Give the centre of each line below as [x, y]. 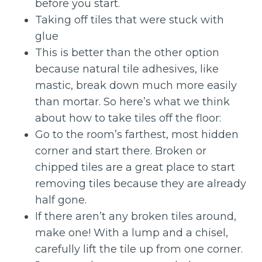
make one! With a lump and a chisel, [132, 233]
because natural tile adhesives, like [127, 69]
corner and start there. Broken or [121, 151]
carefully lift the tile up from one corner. [139, 249]
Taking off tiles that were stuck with [130, 20]
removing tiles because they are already [141, 184]
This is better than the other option [127, 53]
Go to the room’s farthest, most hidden [137, 135]
